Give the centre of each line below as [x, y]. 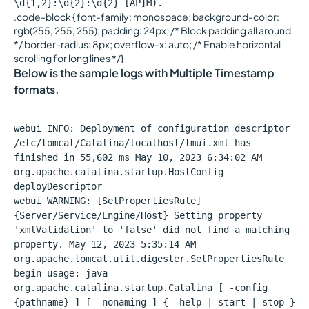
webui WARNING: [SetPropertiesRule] [108, 201]
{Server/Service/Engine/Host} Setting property [138, 215]
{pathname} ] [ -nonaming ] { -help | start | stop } [154, 302]
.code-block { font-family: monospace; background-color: [147, 17]
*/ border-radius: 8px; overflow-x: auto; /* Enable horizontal [147, 44]
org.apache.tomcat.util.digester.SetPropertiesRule [149, 259]
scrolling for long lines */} [69, 58]
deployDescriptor [58, 186]
